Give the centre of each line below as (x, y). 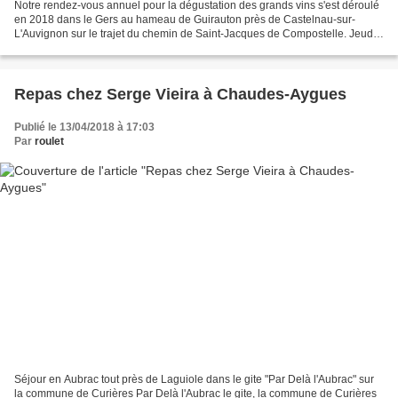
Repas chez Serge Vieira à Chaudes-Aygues (180, 95)
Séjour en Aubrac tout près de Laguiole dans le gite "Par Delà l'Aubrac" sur (194, 379)
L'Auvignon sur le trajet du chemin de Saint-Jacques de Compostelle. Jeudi (195, 34)
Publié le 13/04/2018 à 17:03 (84, 127)
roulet (49, 142)
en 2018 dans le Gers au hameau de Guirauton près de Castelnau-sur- (185, 20)
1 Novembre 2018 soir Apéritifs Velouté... (112, 48)
